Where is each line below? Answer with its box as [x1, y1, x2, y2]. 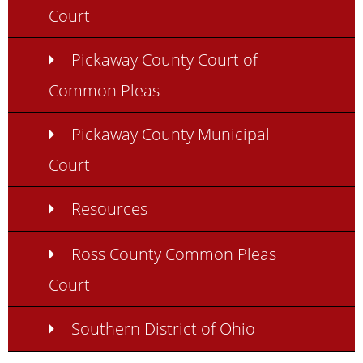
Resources [70, 197, 147, 220]
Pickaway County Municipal [70, 122, 270, 146]
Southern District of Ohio [70, 316, 255, 340]
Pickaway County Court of [70, 48, 258, 71]
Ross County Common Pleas [70, 241, 276, 265]
